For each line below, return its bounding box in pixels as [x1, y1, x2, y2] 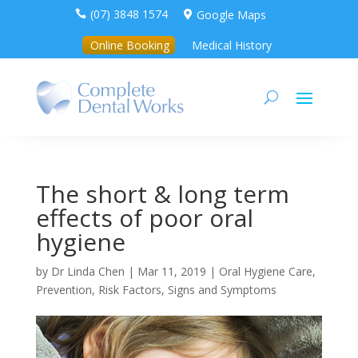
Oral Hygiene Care [218, 263, 312, 279]
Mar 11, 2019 [137, 263, 206, 279]
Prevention [35, 281, 92, 297]
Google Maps [197, 6, 267, 22]
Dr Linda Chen [50, 263, 125, 279]
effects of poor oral [35, 201, 253, 234]
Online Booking [89, 37, 169, 53]
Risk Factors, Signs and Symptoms [97, 281, 276, 297]
